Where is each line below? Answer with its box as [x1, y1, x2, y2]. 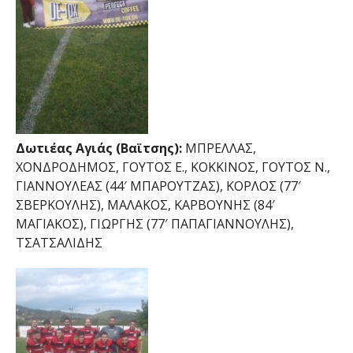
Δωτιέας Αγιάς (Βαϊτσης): [15, 139, 182, 158]
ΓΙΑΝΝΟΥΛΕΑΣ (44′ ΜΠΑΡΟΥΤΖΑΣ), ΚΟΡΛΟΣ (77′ [15, 177, 301, 195]
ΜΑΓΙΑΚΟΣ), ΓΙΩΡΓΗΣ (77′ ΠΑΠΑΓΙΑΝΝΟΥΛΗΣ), [15, 215, 294, 233]
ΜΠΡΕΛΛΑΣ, [181, 139, 256, 158]
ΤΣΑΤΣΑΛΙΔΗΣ [15, 234, 102, 252]
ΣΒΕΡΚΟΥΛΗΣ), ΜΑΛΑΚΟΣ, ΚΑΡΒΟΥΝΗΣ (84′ [15, 196, 275, 214]
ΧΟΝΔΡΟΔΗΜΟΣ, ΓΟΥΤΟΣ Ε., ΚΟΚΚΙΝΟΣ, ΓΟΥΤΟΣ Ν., [15, 158, 330, 176]
